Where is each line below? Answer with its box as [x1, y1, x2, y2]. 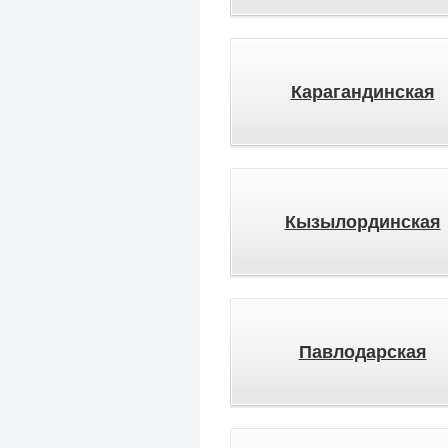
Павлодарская [298, 342, 427, 362]
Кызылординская [284, 212, 441, 232]
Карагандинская [290, 82, 435, 102]
